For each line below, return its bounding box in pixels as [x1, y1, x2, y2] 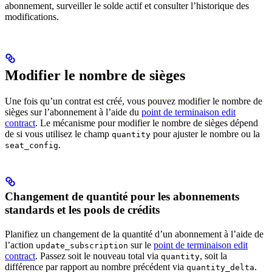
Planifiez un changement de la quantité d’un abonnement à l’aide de [5, 229, 263, 239]
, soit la [200, 251, 227, 261]
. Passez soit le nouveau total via [35, 251, 161, 261]
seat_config [5, 141, 58, 150]
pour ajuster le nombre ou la [151, 129, 260, 139]
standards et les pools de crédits [5, 203, 160, 216]
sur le [128, 240, 154, 250]
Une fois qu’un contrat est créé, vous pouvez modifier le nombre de [5, 96, 262, 106]
